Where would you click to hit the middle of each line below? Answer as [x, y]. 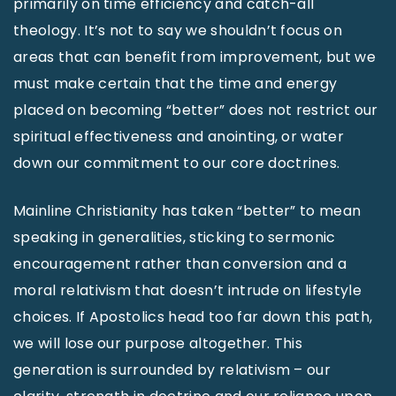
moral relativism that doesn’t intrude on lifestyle [188, 290]
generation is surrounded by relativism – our [172, 369]
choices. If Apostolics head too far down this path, [193, 316]
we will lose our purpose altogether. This [158, 343]
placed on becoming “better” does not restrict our [196, 110]
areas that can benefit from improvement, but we [195, 57]
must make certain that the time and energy [175, 83]
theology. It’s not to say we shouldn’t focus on [178, 30]
